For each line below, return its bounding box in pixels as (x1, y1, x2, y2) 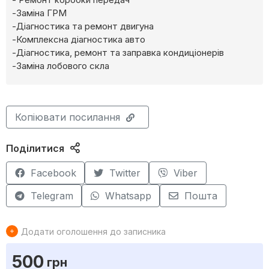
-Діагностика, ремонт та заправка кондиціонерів (12, 47, 224, 59)
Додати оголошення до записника (21, 226, 166, 237)
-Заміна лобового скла (12, 60, 109, 72)
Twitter (109, 167, 141, 180)
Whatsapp (104, 190, 151, 202)
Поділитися (6, 142, 64, 155)
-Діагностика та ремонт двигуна (12, 20, 154, 32)
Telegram (30, 190, 73, 202)
